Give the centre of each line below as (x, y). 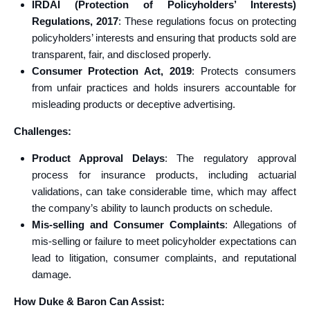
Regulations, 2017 (75, 21)
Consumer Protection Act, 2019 (112, 71)
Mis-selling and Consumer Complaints (128, 225)
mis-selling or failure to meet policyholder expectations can (164, 241)
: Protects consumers (244, 71)
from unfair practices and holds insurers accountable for (164, 88)
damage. (51, 274)
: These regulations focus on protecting (207, 21)
